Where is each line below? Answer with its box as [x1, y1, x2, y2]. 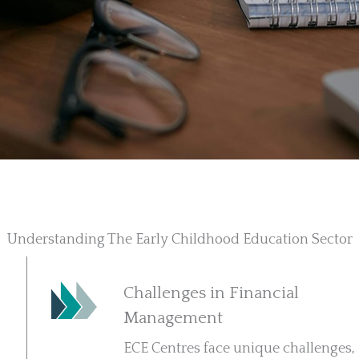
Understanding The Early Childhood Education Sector [6, 232, 353, 248]
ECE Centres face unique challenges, [123, 341, 356, 357]
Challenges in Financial [123, 284, 300, 302]
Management [123, 309, 224, 327]
